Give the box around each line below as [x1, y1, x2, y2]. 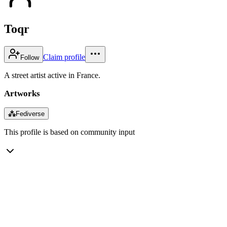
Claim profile [43, 52, 85, 61]
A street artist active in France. [4, 70, 100, 80]
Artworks [4, 88, 40, 98]
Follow [20, 53, 39, 61]
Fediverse [16, 109, 45, 118]
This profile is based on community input [4, 127, 135, 136]
